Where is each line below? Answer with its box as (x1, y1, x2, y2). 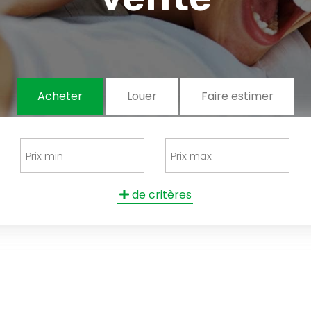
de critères (128, 187, 192, 203)
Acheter (37, 88, 83, 104)
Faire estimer (201, 88, 274, 104)
